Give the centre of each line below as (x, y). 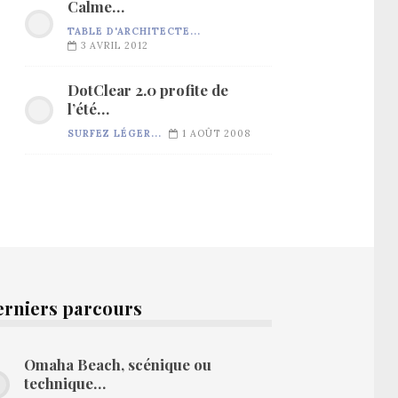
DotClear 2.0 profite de (148, 89)
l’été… (88, 108)
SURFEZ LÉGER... (115, 133)
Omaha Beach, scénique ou (118, 364)
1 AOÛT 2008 (216, 133)
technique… (65, 382)
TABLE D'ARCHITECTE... (134, 31)
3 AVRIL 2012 (115, 45)
